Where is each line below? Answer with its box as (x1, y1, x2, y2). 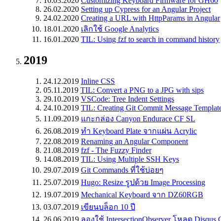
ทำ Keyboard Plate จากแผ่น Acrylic (81, 126, 197, 135)
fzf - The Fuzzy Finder (81, 146, 151, 154)
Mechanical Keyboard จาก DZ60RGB (81, 190, 203, 199)
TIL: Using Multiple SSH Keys (81, 154, 179, 163)
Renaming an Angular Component (81, 137, 188, 146)
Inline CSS (81, 76, 115, 85)
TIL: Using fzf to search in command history (81, 35, 220, 44)
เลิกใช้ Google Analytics (81, 25, 159, 34)
